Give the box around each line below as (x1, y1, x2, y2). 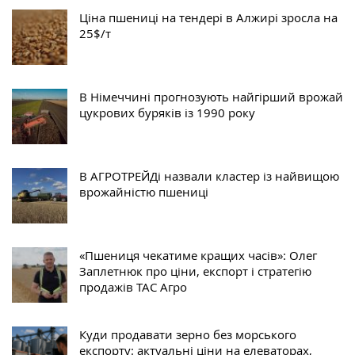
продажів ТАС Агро (79, 279, 187, 296)
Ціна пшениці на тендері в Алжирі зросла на (79, 10, 338, 26)
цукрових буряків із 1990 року (79, 105, 255, 121)
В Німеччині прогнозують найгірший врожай (79, 89, 343, 105)
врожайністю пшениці (79, 184, 208, 200)
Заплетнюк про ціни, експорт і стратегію (79, 263, 311, 280)
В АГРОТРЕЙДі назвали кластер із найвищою (79, 168, 339, 185)
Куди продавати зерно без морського (79, 326, 296, 343)
